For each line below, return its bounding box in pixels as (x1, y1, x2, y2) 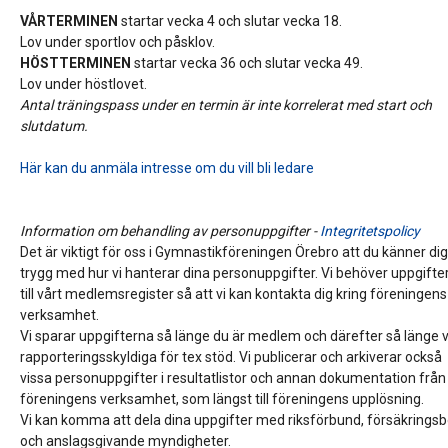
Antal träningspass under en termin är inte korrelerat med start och (20, 97, 433, 114)
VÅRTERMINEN (20, 13, 122, 30)
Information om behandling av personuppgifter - (20, 223, 321, 240)
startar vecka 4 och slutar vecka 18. (121, 13, 343, 30)
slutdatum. (20, 118, 92, 135)
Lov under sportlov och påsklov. (20, 34, 216, 51)
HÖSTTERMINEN (20, 55, 135, 72)
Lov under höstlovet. (20, 76, 148, 93)
